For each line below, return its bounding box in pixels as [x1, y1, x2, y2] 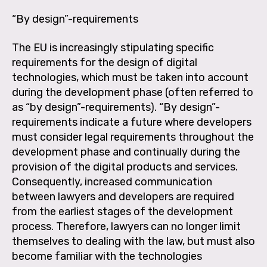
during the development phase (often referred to [12, 85, 253, 99]
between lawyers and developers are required [12, 190, 234, 203]
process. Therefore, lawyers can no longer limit [12, 219, 241, 233]
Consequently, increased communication [12, 175, 212, 188]
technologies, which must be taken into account [12, 70, 249, 84]
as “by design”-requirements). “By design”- [12, 100, 220, 114]
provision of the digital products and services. [12, 160, 238, 173]
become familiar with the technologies [12, 249, 202, 263]
